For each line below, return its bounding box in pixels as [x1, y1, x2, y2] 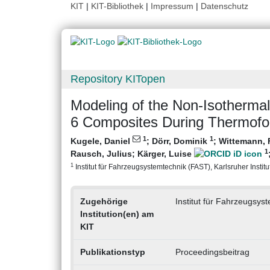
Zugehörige [80, 196, 128, 207]
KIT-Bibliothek [91, 1, 146, 11]
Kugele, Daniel [71, 136, 133, 146]
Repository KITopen [71, 73, 165, 86]
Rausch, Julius [71, 149, 132, 159]
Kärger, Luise [137, 149, 194, 159]
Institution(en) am [80, 209, 154, 219]
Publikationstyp [80, 247, 145, 257]
